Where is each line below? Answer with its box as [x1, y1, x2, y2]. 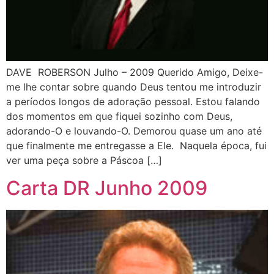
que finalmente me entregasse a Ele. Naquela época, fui [6, 139, 267, 152]
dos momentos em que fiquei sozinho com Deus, [6, 110, 232, 123]
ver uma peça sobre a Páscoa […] [6, 154, 162, 167]
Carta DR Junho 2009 [6, 176, 207, 200]
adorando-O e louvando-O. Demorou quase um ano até [6, 125, 262, 138]
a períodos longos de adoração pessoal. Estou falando [6, 95, 260, 108]
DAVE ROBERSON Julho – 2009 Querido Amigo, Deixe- [6, 66, 263, 79]
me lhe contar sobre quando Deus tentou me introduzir [6, 81, 261, 94]
